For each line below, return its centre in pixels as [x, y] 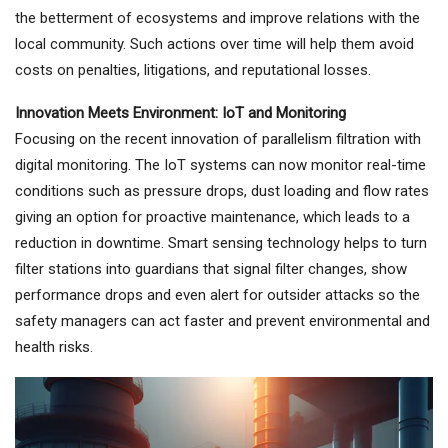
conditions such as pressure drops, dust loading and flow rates [222, 190]
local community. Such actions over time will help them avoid [214, 43]
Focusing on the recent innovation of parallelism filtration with [218, 138]
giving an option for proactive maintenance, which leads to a [212, 216]
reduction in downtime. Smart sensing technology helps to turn [221, 242]
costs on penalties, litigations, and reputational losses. [193, 69]
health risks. [54, 346]
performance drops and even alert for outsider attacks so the [217, 294]
